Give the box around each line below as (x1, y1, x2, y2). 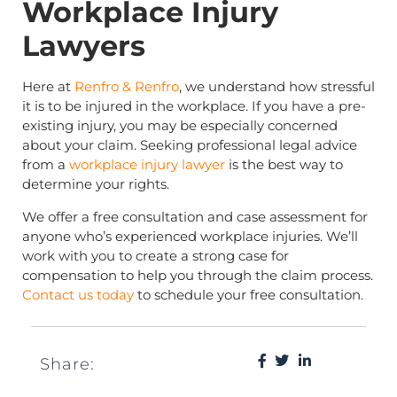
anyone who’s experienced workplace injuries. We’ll (22, 227, 358, 245)
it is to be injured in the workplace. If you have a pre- (22, 97, 366, 115)
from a (22, 156, 69, 174)
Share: (40, 354, 95, 375)
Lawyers (22, 28, 145, 64)
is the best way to (225, 156, 343, 174)
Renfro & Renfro (74, 78, 179, 96)
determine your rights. (22, 175, 169, 193)
